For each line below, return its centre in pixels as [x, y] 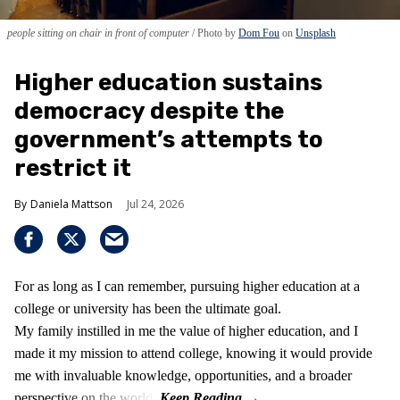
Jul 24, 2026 [155, 204]
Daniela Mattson [71, 204]
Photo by [217, 33]
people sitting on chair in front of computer [100, 33]
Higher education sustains [168, 82]
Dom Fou [259, 33]
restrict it [73, 168]
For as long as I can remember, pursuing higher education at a [187, 286]
